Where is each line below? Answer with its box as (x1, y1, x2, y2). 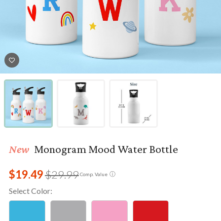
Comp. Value (80, 171, 108, 178)
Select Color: (8, 185, 52, 195)
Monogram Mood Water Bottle (32, 142, 178, 155)
